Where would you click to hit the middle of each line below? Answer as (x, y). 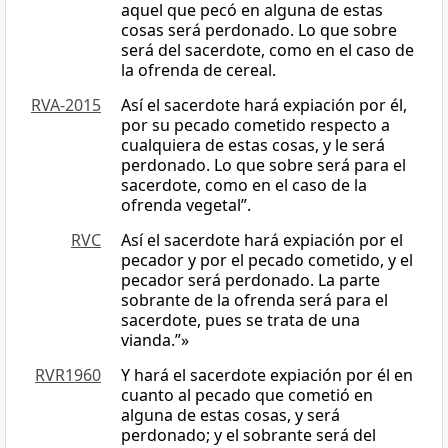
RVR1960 (68, 375)
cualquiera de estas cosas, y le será (253, 145)
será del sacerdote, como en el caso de (267, 50)
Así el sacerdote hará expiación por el (262, 240)
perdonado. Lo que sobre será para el (263, 165)
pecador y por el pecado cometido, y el (267, 260)
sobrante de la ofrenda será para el (254, 300)
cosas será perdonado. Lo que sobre (259, 30)
